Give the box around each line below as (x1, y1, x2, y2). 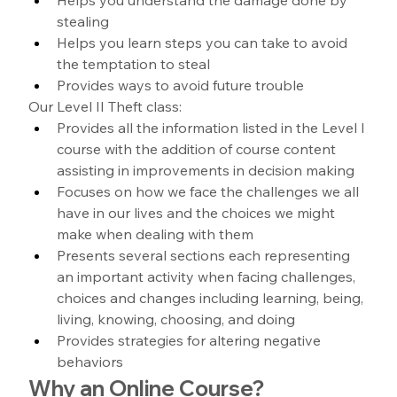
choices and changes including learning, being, (57, 288, 368, 307)
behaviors (57, 352, 124, 370)
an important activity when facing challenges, (57, 267, 360, 285)
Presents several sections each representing (57, 245, 354, 264)
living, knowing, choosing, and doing (57, 309, 296, 328)
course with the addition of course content (57, 139, 340, 158)
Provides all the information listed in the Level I (57, 118, 370, 136)
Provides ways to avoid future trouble (57, 75, 305, 94)
